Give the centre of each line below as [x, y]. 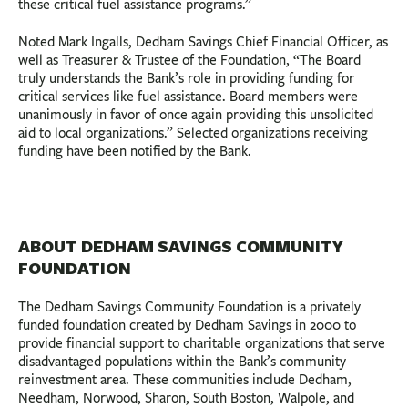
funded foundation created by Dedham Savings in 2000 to [187, 326]
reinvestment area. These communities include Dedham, [185, 380]
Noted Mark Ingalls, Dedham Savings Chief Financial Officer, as [203, 41]
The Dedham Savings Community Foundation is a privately [189, 307]
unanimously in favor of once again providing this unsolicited [196, 114]
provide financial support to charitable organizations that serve [202, 344]
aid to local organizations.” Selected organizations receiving [193, 133]
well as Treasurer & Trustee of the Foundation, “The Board [189, 60]
